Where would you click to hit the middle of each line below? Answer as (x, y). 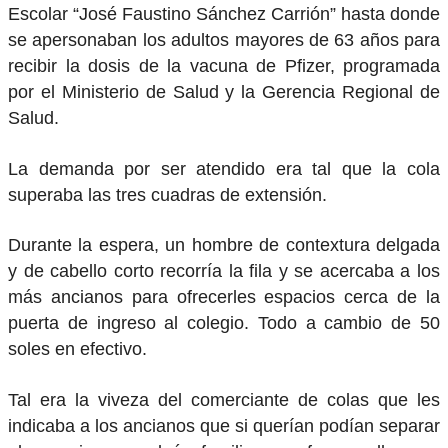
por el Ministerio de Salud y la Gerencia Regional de (224, 91)
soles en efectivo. (77, 349)
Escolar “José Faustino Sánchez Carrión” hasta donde (224, 13)
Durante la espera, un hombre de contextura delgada (224, 245)
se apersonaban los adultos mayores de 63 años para (224, 39)
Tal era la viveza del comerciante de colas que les (224, 399)
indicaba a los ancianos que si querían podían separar (224, 425)
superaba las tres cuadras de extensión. (167, 194)
